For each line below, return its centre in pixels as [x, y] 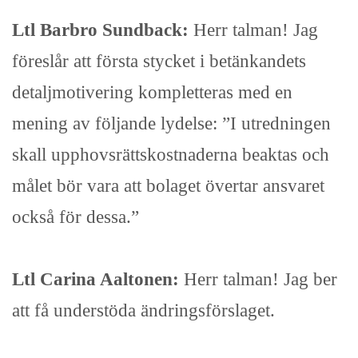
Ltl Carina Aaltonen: [98, 279]
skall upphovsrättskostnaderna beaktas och [171, 155]
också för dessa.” [76, 217]
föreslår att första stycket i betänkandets [159, 61]
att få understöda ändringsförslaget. [143, 310]
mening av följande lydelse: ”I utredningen [171, 123]
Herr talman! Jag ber [261, 279]
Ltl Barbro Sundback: [103, 30]
